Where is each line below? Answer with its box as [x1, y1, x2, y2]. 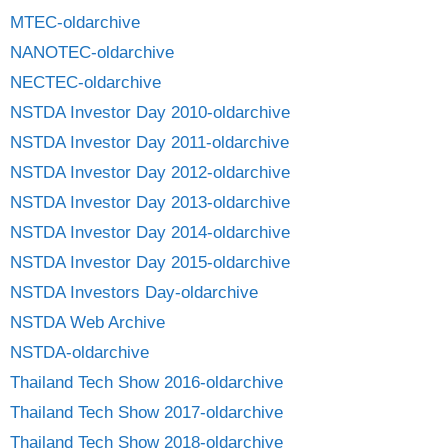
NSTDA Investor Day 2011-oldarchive [10, 132, 289, 152]
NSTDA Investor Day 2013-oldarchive [10, 192, 290, 212]
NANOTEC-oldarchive [10, 42, 174, 62]
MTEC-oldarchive [10, 12, 140, 32]
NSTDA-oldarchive [10, 342, 149, 362]
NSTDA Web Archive [10, 312, 165, 332]
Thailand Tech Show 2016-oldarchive [10, 372, 283, 392]
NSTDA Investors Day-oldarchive [10, 282, 258, 302]
